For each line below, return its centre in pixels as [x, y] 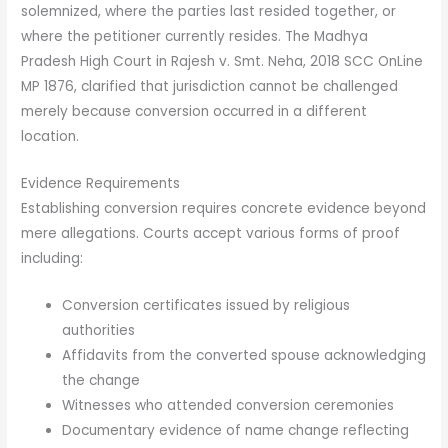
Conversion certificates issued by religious [206, 305]
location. [50, 136]
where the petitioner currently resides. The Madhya [195, 36]
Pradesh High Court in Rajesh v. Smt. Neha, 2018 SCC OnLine [222, 61]
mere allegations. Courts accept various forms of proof [211, 233]
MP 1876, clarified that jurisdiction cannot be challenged [210, 86]
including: [52, 258]
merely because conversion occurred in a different [194, 111]
